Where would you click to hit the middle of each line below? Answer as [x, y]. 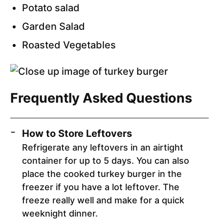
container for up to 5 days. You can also [106, 161]
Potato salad [51, 8]
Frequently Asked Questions [101, 98]
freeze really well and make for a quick [103, 200]
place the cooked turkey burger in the [102, 174]
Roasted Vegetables [69, 45]
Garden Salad [54, 27]
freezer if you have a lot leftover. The [101, 187]
